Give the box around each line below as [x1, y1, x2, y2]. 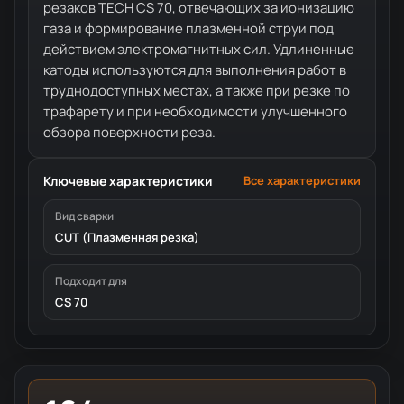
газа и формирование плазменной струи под [43, 18, 334, 38]
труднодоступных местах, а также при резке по [43, 80, 350, 100]
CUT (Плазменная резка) [55, 228, 199, 245]
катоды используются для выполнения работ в [43, 60, 346, 79]
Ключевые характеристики [43, 171, 213, 189]
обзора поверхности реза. [43, 122, 216, 142]
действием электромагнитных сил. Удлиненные [43, 39, 354, 59]
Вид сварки [55, 207, 114, 224]
